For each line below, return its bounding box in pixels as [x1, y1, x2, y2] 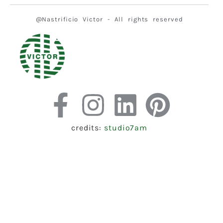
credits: [71, 123, 105, 133]
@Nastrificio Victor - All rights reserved [35, 15, 183, 23]
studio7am [104, 123, 148, 133]
